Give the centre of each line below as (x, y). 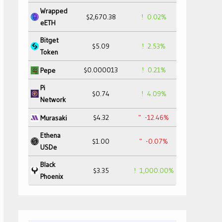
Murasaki (54, 118)
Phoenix (52, 176)
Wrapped (54, 11)
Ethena (50, 135)
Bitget (49, 40)
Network (53, 100)
